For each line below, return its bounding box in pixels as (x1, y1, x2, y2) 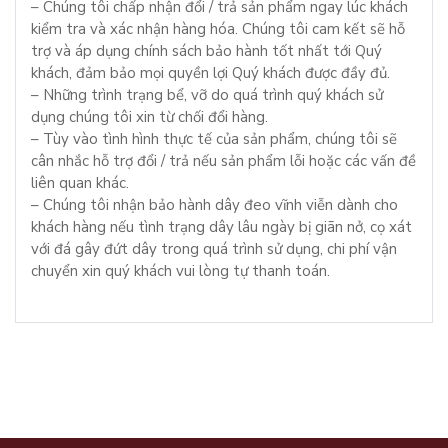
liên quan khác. (31, 172, 129, 193)
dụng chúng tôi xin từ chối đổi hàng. (31, 106, 268, 127)
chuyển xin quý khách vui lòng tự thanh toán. (31, 260, 330, 281)
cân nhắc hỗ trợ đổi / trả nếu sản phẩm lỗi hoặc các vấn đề (31, 150, 416, 171)
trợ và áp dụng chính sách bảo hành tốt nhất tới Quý (31, 40, 382, 61)
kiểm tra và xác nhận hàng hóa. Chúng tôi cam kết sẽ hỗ (31, 18, 405, 39)
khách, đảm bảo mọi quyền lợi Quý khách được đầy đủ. (31, 62, 390, 83)
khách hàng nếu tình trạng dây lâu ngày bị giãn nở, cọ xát (31, 216, 412, 237)
